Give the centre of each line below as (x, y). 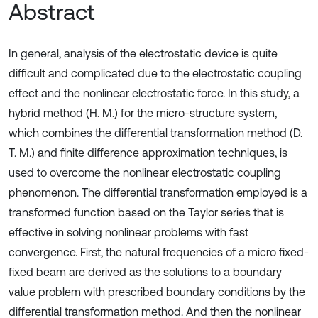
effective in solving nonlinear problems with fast (128, 232)
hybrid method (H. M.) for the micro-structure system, (143, 113)
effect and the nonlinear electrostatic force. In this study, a (154, 93)
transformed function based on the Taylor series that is (146, 212)
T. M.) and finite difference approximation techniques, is (148, 153)
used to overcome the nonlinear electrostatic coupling (145, 172)
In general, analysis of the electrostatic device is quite (143, 53)
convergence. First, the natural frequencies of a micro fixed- (159, 252)
